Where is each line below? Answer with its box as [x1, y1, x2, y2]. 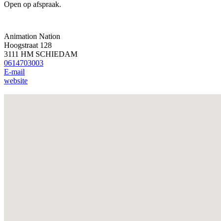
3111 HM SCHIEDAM [4, 49, 77, 58]
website [4, 76, 28, 85]
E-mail [4, 67, 25, 76]
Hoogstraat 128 [4, 40, 52, 49]
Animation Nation [4, 32, 60, 40]
